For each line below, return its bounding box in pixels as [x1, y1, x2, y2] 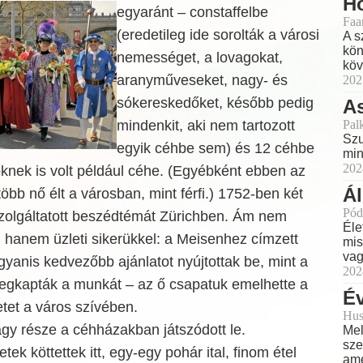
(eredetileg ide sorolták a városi [116, 27, 319, 43]
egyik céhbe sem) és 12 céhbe [116, 140, 314, 156]
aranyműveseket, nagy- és [116, 72, 288, 88]
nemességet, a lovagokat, [116, 49, 283, 66]
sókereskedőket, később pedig [116, 95, 314, 111]
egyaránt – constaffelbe [116, 4, 268, 20]
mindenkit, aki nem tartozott [116, 117, 295, 134]
